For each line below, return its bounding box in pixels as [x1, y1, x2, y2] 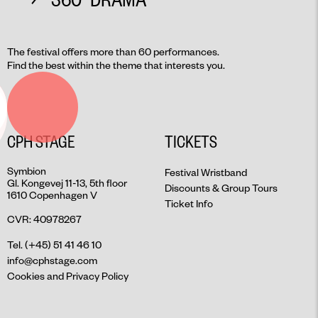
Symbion [7, 164, 46, 178]
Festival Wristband [165, 165, 247, 180]
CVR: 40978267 [7, 212, 82, 226]
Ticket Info [165, 197, 213, 211]
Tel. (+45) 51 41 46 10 [7, 238, 102, 252]
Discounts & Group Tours [165, 181, 278, 195]
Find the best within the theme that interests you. [7, 58, 225, 72]
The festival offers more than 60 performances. [7, 45, 219, 59]
